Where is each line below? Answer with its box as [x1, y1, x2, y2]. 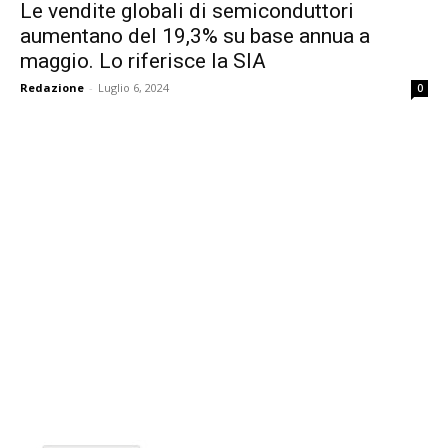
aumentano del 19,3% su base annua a [20, 23, 370, 48]
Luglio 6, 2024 [98, 79, 169, 95]
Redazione [20, 79, 84, 95]
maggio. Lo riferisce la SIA [20, 48, 266, 73]
